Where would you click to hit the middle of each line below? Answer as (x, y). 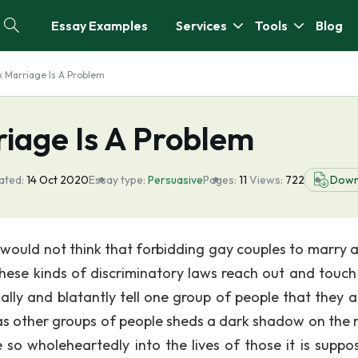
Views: (267, 180)
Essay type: (117, 180)
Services (201, 26)
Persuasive (175, 180)
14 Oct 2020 (58, 180)
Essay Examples (99, 26)
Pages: (220, 180)
